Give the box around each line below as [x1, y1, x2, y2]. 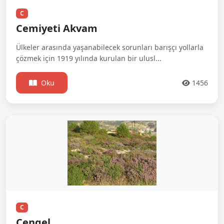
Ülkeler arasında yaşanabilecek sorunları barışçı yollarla [16, 42, 203, 52]
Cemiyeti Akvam [16, 21, 97, 35]
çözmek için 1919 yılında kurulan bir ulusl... [16, 53, 161, 63]
